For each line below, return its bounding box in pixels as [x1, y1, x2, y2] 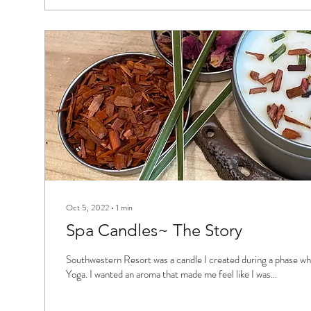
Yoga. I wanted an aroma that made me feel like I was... [66, 266, 277, 282]
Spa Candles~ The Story [66, 219, 242, 240]
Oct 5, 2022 [66, 201, 109, 214]
